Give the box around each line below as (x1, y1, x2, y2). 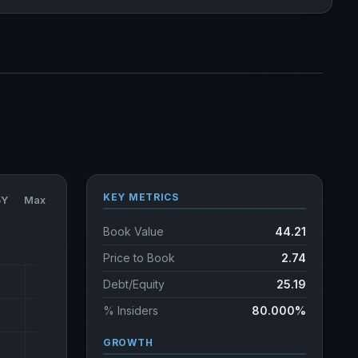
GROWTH (103, 336, 153, 348)
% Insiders (103, 304, 158, 317)
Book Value (103, 225, 164, 238)
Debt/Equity (103, 277, 165, 291)
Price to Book (103, 251, 175, 265)
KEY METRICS (103, 191, 179, 203)
